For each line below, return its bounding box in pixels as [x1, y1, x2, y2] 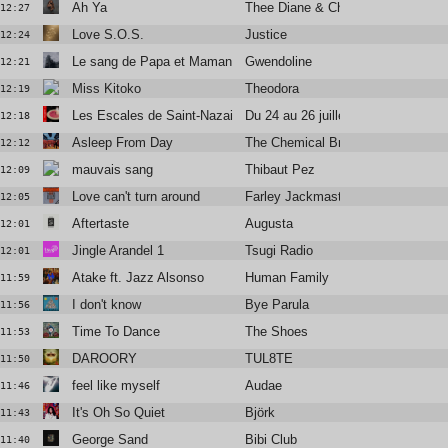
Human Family [245, 270, 330, 286]
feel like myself [71, 378, 160, 394]
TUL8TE [245, 351, 294, 367]
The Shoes [245, 324, 309, 340]
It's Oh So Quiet [71, 405, 165, 421]
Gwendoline [245, 54, 313, 70]
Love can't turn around [71, 189, 200, 205]
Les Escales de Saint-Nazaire [71, 108, 244, 124]
